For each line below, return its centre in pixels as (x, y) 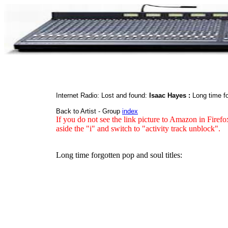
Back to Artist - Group (89, 111)
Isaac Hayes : (170, 95)
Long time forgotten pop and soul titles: (119, 155)
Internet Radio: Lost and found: (103, 95)
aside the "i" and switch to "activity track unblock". (138, 129)
